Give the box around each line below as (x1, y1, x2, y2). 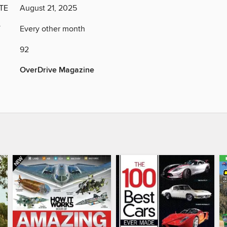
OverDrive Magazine (20, 65, 94, 76)
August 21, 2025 (20, 3, 77, 14)
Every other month (20, 24, 85, 34)
